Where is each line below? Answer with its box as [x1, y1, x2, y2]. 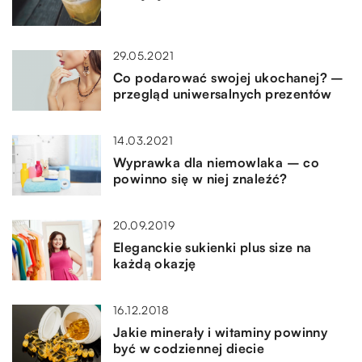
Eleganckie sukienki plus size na [113, 239, 312, 255]
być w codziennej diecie [113, 340, 265, 356]
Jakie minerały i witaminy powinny [113, 324, 328, 340]
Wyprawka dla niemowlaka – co [113, 154, 320, 170]
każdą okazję [113, 255, 196, 271]
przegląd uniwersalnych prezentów [113, 86, 332, 102]
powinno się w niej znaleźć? [113, 170, 288, 187]
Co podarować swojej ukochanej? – [113, 69, 344, 86]
